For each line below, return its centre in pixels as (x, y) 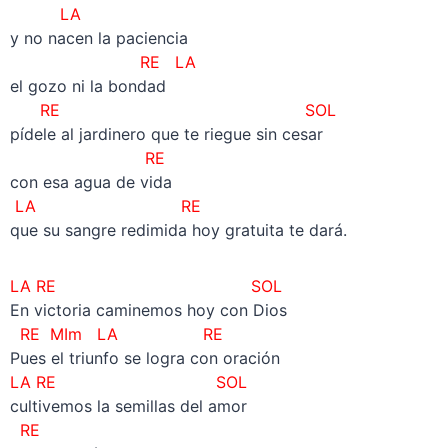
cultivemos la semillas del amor (128, 405)
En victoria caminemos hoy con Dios (148, 309)
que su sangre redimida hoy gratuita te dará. (178, 229)
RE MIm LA (88, 333)
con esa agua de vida (90, 181)
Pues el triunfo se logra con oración (144, 357)
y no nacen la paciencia (98, 37)
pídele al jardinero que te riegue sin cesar (166, 133)
